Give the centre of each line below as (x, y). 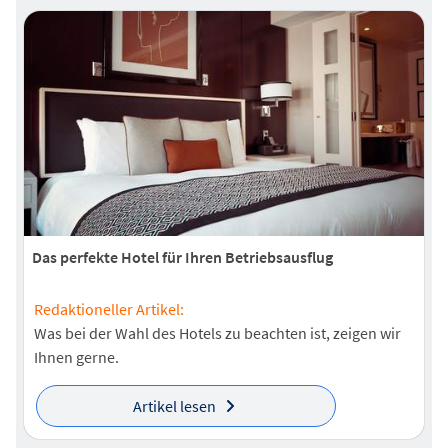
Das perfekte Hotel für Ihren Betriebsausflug (182, 257)
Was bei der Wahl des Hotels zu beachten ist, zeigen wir (217, 333)
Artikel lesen (174, 406)
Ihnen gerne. (76, 357)
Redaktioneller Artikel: (109, 309)
